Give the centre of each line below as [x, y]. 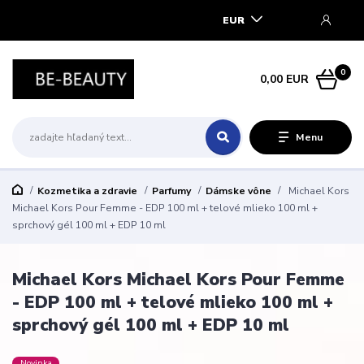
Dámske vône [238, 191]
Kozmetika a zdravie [87, 191]
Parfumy [171, 191]
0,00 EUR [285, 79]
